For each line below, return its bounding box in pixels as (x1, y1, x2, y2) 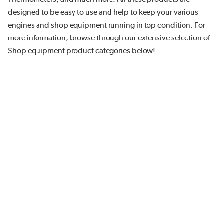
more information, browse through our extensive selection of (8, 34, 210, 42)
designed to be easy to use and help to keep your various (8, 8, 198, 16)
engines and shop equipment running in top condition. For (8, 21, 205, 29)
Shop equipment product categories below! (8, 47, 155, 55)
